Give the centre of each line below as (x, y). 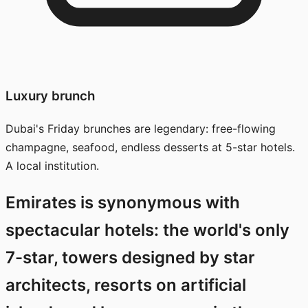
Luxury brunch (50, 96)
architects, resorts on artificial (126, 285)
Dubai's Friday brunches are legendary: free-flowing (141, 128)
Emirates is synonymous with (123, 202)
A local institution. (52, 165)
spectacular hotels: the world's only (147, 230)
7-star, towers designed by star (130, 257)
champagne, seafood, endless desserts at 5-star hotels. (150, 147)
